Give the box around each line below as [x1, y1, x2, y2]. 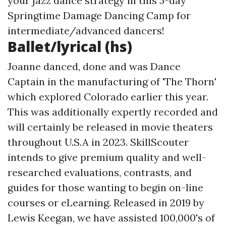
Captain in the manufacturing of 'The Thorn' [8, 75, 216, 88]
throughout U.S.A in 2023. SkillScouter [8, 136, 189, 148]
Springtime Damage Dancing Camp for [8, 9, 191, 22]
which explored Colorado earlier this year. [8, 90, 208, 103]
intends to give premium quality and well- [8, 151, 206, 163]
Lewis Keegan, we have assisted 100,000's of [8, 211, 215, 224]
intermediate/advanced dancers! [8, 24, 164, 37]
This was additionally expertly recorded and [8, 105, 218, 118]
